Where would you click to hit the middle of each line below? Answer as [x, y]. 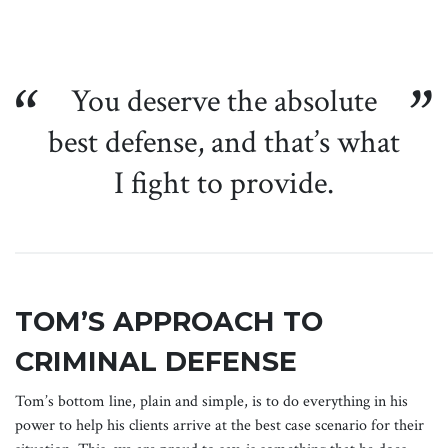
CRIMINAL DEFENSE [156, 362]
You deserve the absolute [224, 102]
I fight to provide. [224, 184]
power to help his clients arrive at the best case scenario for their [219, 426]
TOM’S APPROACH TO [169, 322]
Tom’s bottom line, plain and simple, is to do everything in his [211, 402]
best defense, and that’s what [224, 143]
